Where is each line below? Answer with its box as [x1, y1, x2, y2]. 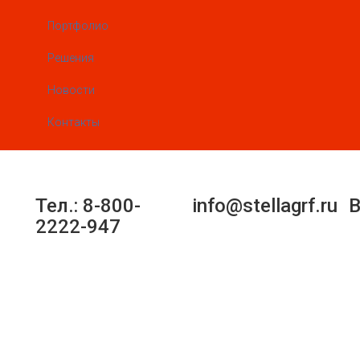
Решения [47, 51, 94, 65]
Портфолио [47, 19, 108, 33]
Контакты [47, 116, 100, 129]
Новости [47, 84, 95, 97]
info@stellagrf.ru [192, 194, 337, 218]
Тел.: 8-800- [35, 194, 141, 218]
